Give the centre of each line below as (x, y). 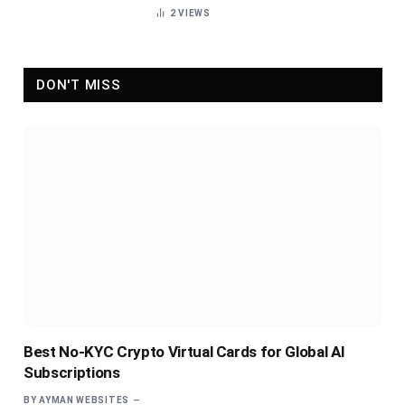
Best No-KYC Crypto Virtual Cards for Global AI (184, 352)
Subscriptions (72, 373)
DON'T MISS (79, 85)
